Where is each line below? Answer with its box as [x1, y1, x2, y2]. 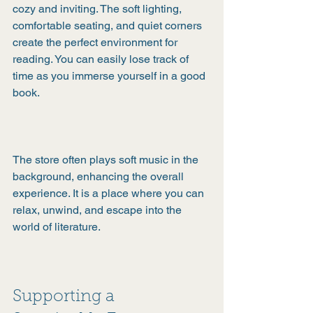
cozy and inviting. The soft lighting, [13, 2, 184, 15]
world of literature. [13, 220, 101, 233]
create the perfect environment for [13, 36, 180, 49]
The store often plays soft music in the [13, 153, 201, 166]
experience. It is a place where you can [13, 187, 207, 200]
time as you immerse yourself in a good [13, 69, 208, 82]
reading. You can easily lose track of [13, 52, 191, 66]
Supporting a [13, 289, 119, 305]
